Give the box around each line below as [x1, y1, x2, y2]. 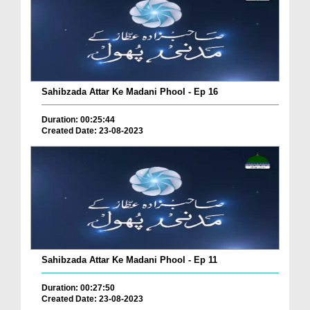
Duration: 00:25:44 [42, 115, 115, 125]
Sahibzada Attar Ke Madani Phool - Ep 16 [42, 86, 218, 98]
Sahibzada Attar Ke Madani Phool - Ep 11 [42, 255, 217, 265]
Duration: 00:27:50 [42, 283, 115, 293]
